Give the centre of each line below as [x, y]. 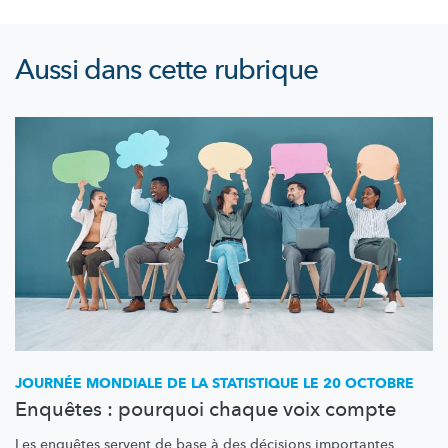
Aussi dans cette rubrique [166, 70]
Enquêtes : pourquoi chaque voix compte [205, 410]
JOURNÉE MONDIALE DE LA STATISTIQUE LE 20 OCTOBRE [214, 384]
